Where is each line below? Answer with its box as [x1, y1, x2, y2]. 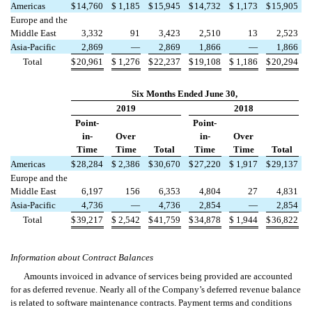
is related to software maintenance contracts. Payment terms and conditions [10, 297, 292, 309]
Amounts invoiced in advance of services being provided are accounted [23, 271, 292, 282]
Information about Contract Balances [10, 252, 153, 263]
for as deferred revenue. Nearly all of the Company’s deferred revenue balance [10, 284, 301, 295]
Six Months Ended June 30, [132, 88, 237, 100]
